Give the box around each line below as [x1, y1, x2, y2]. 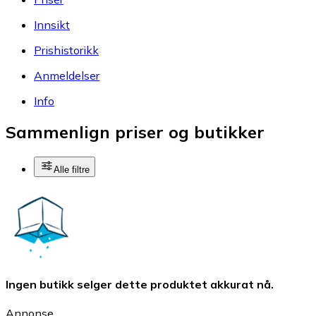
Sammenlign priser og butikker [6, 121, 265, 143]
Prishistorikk [34, 42, 99, 57]
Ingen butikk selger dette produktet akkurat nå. [6, 276, 274, 291]
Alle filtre [54, 164, 90, 176]
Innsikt [34, 17, 70, 32]
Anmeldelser [34, 68, 99, 83]
